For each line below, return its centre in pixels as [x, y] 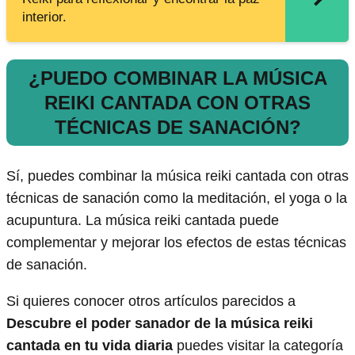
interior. [44, 17]
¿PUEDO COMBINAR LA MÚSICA [177, 78]
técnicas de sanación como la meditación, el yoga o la [177, 198]
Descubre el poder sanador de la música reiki [160, 324]
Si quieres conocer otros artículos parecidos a [151, 302]
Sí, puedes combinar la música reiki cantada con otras [177, 176]
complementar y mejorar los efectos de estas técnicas [176, 243]
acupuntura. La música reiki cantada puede [143, 221]
